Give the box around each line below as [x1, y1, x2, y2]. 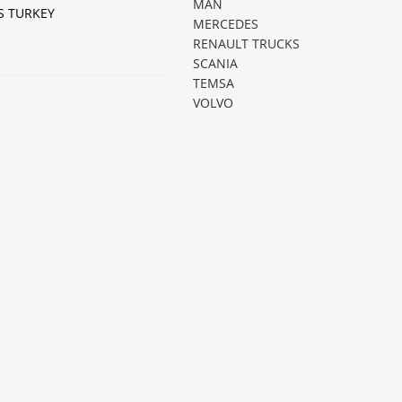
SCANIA [193, 55, 239, 72]
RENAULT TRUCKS [193, 35, 301, 52]
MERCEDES [193, 15, 259, 32]
